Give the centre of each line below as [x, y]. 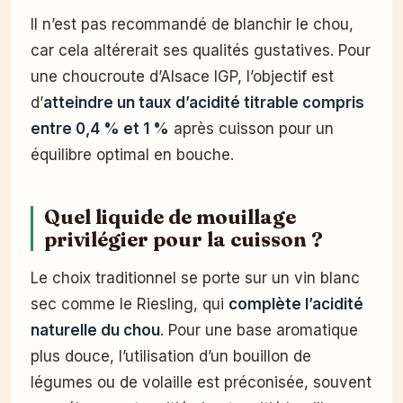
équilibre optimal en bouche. [132, 154]
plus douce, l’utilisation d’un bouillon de [171, 356]
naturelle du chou [95, 330]
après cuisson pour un [251, 128]
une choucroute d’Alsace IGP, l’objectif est [182, 76]
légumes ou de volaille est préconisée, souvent [201, 382]
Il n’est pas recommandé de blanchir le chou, [192, 24]
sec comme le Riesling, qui [130, 304]
